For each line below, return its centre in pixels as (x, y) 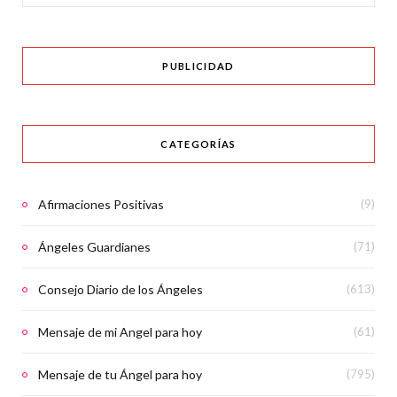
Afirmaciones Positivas (101, 204)
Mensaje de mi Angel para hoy (120, 331)
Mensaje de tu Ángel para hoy (120, 374)
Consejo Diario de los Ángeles (121, 289)
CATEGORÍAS (198, 144)
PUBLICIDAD (198, 66)
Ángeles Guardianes (94, 246)
